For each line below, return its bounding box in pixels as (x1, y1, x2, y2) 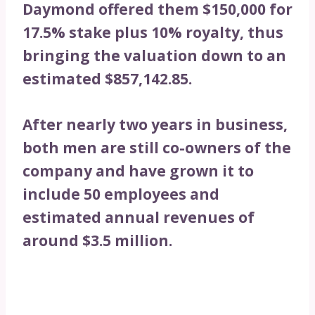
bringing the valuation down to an (22, 46, 286, 66)
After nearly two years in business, (22, 115, 288, 135)
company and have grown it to (22, 161, 254, 181)
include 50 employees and (22, 184, 219, 205)
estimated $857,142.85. (22, 69, 192, 89)
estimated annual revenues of (22, 207, 255, 228)
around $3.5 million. (22, 231, 172, 251)
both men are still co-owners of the (22, 138, 291, 158)
